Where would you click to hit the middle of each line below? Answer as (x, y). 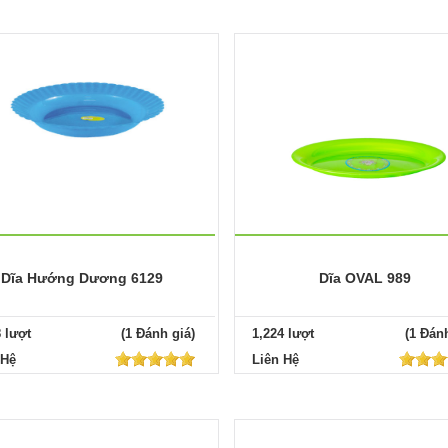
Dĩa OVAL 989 (365, 277)
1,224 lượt (283, 333)
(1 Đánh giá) (158, 333)
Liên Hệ (276, 359)
